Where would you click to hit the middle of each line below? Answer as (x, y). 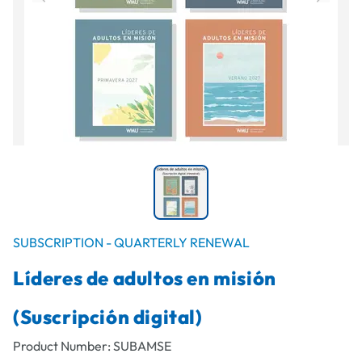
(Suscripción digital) (108, 317)
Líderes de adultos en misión (145, 278)
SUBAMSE (142, 346)
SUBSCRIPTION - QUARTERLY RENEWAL (131, 242)
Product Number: (63, 346)
